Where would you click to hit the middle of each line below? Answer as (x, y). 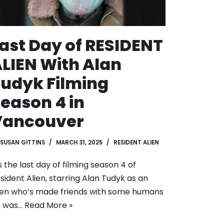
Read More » (48, 205)
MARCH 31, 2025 (79, 143)
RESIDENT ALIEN (136, 143)
